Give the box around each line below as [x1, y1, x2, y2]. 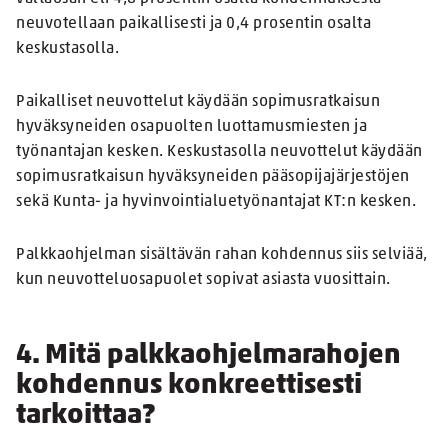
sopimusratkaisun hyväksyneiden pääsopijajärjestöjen [16, 169, 410, 186]
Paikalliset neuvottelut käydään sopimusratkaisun [16, 94, 380, 111]
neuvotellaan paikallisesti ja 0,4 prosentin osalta [16, 16, 371, 33]
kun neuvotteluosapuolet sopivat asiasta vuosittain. [16, 272, 391, 289]
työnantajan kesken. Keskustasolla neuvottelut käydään [16, 144, 423, 161]
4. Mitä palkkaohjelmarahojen [16, 342, 401, 371]
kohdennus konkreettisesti [16, 372, 362, 401]
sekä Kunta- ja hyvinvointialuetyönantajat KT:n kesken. [16, 194, 416, 211]
